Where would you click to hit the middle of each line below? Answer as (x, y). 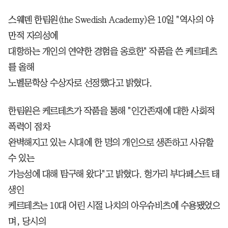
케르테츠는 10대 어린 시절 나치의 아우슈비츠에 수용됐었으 (114, 205)
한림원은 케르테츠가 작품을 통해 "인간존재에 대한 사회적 (111, 111)
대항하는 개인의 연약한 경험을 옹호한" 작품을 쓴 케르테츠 (112, 51)
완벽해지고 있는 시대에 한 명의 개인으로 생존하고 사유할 (111, 142)
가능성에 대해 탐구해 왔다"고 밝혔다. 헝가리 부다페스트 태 (114, 174)
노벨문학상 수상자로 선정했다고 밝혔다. (80, 83)
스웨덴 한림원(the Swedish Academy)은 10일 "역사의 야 (111, 20)
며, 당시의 (27, 221)
